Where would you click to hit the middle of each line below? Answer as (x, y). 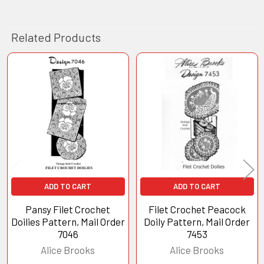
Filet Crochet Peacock (197, 209)
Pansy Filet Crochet (68, 209)
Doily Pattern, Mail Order (197, 221)
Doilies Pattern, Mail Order (68, 221)
